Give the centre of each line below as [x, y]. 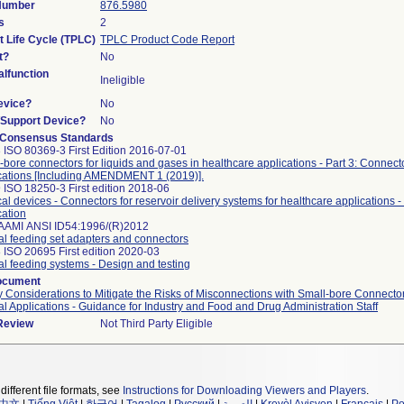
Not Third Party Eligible [156, 324]
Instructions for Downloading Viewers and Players [244, 390]
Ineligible [123, 80]
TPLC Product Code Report [167, 40]
